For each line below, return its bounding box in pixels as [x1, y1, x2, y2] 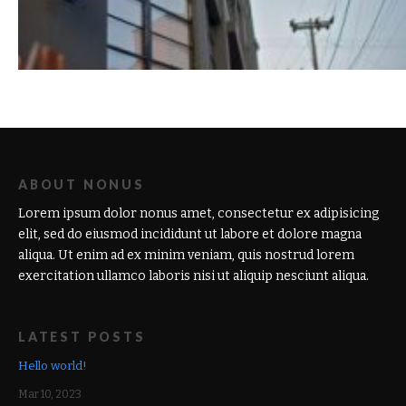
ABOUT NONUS [18, 177, 145, 193]
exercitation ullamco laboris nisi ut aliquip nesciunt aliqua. [18, 268, 369, 285]
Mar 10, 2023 [18, 388, 82, 401]
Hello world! [18, 359, 87, 373]
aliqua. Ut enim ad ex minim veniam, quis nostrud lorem [18, 247, 354, 264]
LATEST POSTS [18, 329, 146, 345]
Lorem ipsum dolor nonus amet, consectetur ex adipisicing [18, 206, 379, 222]
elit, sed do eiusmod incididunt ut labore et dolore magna [18, 227, 362, 243]
